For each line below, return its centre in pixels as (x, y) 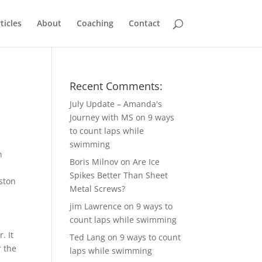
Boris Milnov (94, 162)
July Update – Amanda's (116, 104)
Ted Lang (88, 237)
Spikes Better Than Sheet (119, 175)
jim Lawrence (96, 206)
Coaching (95, 23)
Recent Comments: (116, 86)
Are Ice (146, 162)
